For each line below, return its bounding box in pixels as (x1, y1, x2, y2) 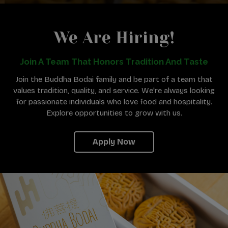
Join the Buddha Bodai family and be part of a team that (15, 75, 213, 84)
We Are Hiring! (53, 28, 175, 47)
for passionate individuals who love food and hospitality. (16, 97, 212, 106)
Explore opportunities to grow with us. (46, 108, 182, 118)
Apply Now (93, 137, 135, 147)
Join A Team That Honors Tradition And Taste (20, 56, 208, 67)
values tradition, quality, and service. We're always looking (13, 86, 215, 95)
